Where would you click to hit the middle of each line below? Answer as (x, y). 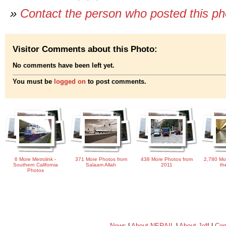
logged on (70, 82)
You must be (33, 82)
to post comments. (116, 82)
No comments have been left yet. (64, 66)
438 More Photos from (166, 159)
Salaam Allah (101, 165)
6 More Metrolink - (35, 159)
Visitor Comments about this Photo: (85, 49)
